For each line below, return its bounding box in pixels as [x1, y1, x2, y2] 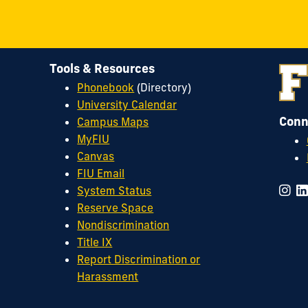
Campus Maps [77, 115, 149, 129]
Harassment [77, 269, 139, 284]
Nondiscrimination [77, 218, 170, 232]
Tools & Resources [49, 60, 155, 76]
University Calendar [77, 98, 177, 112]
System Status [77, 184, 152, 198]
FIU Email [77, 166, 125, 181]
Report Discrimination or [77, 252, 201, 267]
